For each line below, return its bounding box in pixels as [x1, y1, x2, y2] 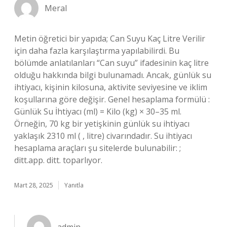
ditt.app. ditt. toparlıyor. [14, 155, 102, 166]
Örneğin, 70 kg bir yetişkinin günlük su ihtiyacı [14, 118, 190, 129]
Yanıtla [64, 181, 84, 190]
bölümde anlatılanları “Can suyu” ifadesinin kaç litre [14, 57, 209, 68]
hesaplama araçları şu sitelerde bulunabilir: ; [14, 142, 181, 154]
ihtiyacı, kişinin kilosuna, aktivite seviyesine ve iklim [14, 82, 207, 93]
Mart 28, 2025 [14, 181, 53, 190]
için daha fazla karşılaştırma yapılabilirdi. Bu [14, 45, 179, 56]
